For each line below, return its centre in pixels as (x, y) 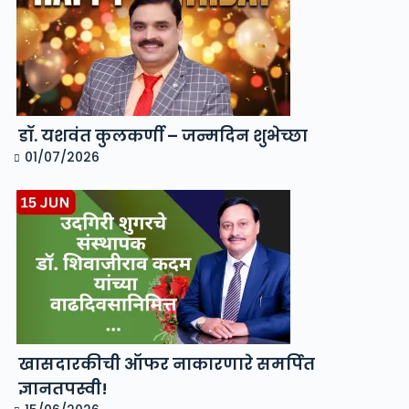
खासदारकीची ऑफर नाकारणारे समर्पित (167, 363)
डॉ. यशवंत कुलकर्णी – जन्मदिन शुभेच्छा (163, 135)
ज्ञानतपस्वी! (63, 388)
